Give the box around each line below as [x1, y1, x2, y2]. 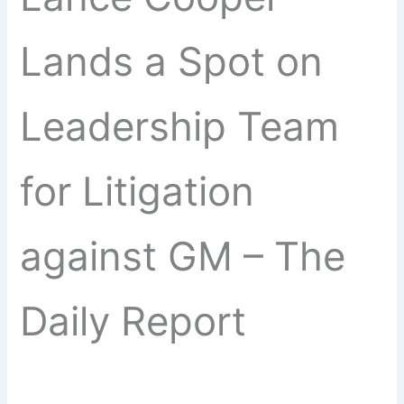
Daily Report [20, 297, 247, 345]
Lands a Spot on [20, 37, 324, 86]
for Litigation [20, 167, 255, 216]
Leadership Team [20, 102, 340, 151]
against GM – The [20, 232, 346, 280]
